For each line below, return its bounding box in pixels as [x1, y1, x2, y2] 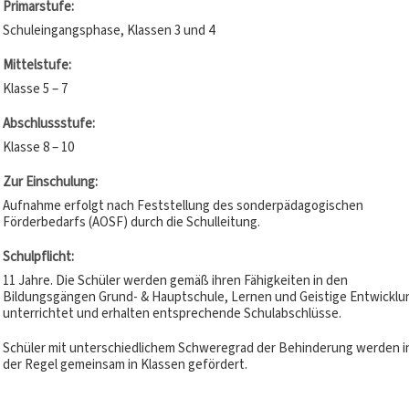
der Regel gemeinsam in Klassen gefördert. [2, 355, 247, 373]
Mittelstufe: [2, 56, 71, 74]
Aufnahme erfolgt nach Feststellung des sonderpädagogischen [2, 196, 363, 215]
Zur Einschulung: [2, 173, 98, 191]
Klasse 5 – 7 [2, 79, 68, 98]
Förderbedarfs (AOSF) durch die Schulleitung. [2, 213, 260, 231]
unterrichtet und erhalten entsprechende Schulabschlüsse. [2, 304, 341, 322]
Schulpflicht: [2, 247, 74, 266]
